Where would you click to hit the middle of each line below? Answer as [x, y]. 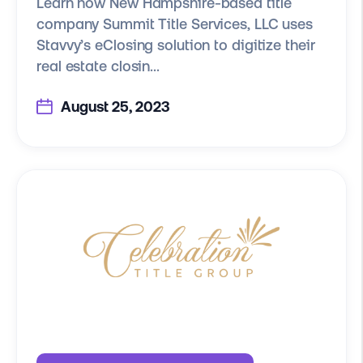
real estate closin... [98, 66]
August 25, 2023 [114, 106]
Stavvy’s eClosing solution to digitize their [176, 45]
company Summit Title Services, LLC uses [175, 23]
